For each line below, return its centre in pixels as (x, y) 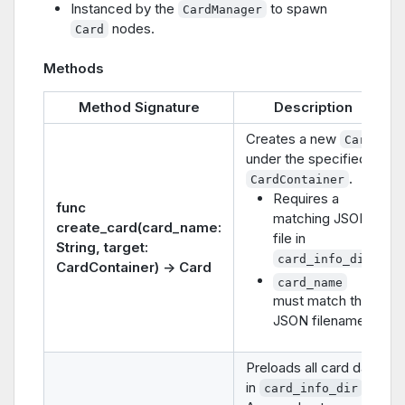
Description (313, 107)
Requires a (306, 198)
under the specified (306, 158)
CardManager (223, 9)
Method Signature (139, 107)
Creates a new (293, 138)
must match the (321, 301)
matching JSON (321, 218)
